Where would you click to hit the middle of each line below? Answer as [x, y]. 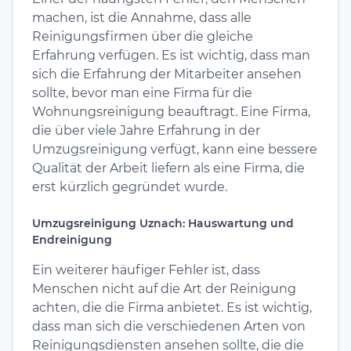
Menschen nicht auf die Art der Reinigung [164, 288]
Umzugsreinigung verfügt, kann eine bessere [175, 149]
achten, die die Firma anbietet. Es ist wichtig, [172, 307]
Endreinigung [72, 239]
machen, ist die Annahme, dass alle [142, 17]
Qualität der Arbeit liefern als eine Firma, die [168, 168]
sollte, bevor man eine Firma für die [142, 92]
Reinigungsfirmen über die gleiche [143, 36]
